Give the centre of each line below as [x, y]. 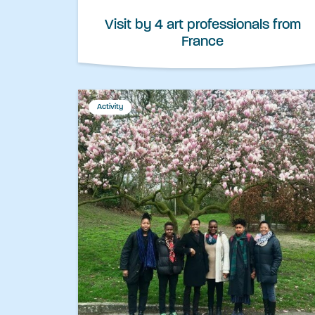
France [202, 43]
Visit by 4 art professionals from [202, 26]
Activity [110, 108]
